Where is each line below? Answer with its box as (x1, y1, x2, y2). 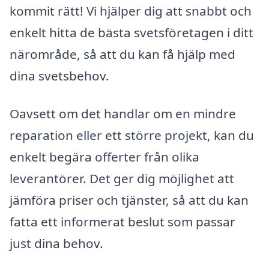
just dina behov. (10, 235, 103, 252)
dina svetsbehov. (10, 67, 109, 84)
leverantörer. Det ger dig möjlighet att (10, 170, 234, 187)
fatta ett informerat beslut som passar (10, 213, 235, 231)
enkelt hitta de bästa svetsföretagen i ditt (10, 23, 253, 41)
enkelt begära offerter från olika (10, 148, 199, 166)
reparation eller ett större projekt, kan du (10, 127, 254, 144)
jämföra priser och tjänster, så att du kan (10, 192, 249, 209)
